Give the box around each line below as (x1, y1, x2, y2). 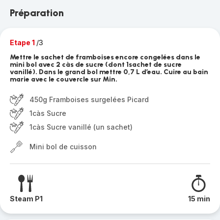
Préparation (10, 7, 64, 19)
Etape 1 (10, 38, 36, 47)
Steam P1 (10, 194, 43, 203)
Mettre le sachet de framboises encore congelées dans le (10, 53, 200, 61)
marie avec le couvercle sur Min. (10, 75, 117, 83)
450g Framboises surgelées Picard (29, 95, 149, 104)
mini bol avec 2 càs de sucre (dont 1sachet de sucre (10, 60, 182, 69)
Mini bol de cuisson (29, 142, 97, 151)
